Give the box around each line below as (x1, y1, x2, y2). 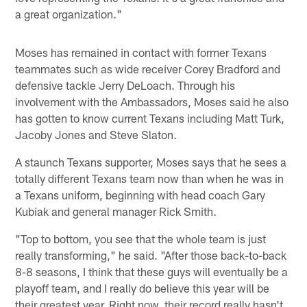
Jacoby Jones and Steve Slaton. (15, 127, 177, 141)
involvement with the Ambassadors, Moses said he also (15, 94, 289, 108)
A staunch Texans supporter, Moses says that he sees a (15, 154, 287, 169)
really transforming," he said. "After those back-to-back (15, 247, 287, 262)
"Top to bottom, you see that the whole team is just (15, 231, 267, 245)
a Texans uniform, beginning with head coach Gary (15, 187, 266, 201)
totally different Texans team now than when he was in (15, 171, 284, 185)
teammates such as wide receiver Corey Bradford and (15, 61, 281, 75)
